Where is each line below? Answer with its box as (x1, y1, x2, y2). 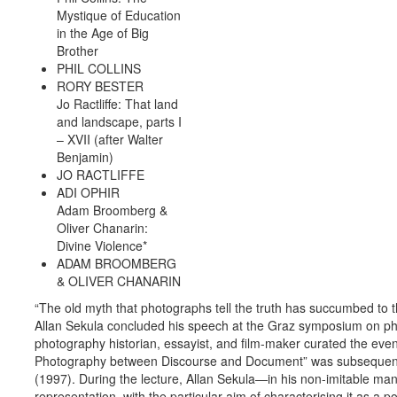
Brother (57, 42, 98, 60)
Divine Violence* (57, 237, 147, 255)
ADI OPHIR (57, 183, 120, 202)
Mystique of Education (57, 6, 181, 25)
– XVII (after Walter (57, 130, 163, 149)
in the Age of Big (57, 24, 149, 43)
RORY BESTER (57, 77, 144, 96)
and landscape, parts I (57, 113, 182, 131)
